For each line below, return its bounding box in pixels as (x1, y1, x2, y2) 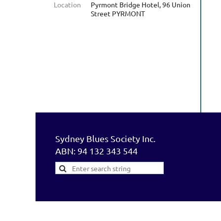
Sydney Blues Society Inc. (55, 133, 155, 144)
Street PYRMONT (91, 9, 145, 18)
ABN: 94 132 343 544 (55, 146, 138, 156)
